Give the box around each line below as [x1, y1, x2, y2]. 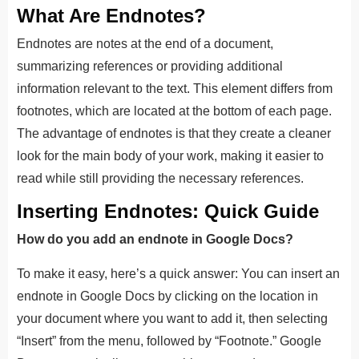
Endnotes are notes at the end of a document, [17, 36, 273, 50]
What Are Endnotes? [17, 4, 206, 26]
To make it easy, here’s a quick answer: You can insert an [17, 266, 340, 280]
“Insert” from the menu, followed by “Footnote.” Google [17, 333, 321, 348]
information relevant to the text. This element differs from [17, 81, 333, 95]
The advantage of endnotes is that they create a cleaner [17, 126, 331, 140]
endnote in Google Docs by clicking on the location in [17, 288, 318, 303]
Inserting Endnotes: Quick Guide [17, 200, 319, 222]
